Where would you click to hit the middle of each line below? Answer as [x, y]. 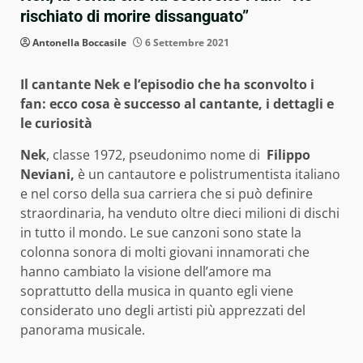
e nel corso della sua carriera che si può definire [167, 194]
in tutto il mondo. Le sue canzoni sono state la [161, 233]
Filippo [288, 155]
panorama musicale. [83, 330]
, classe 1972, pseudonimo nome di [156, 155]
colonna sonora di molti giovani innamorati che [165, 252]
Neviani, [49, 175]
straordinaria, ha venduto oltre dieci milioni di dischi [180, 214]
